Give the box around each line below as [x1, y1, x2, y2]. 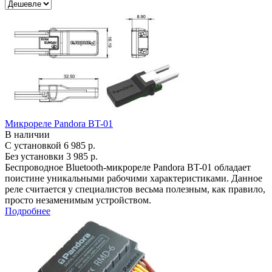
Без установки [5, 151, 66, 161]
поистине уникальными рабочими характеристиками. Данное [5, 173, 262, 183]
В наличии [5, 129, 50, 140]
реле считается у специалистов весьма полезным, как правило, [5, 184, 265, 194]
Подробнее [5, 206, 50, 216]
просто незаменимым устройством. [5, 195, 151, 205]
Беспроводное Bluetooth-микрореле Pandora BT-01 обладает [5, 162, 251, 172]
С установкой [5, 140, 64, 151]
